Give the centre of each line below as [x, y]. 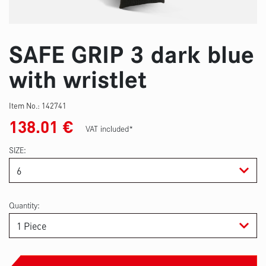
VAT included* [110, 129]
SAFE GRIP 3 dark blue [132, 55]
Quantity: [24, 205]
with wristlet [78, 80]
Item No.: [25, 106]
